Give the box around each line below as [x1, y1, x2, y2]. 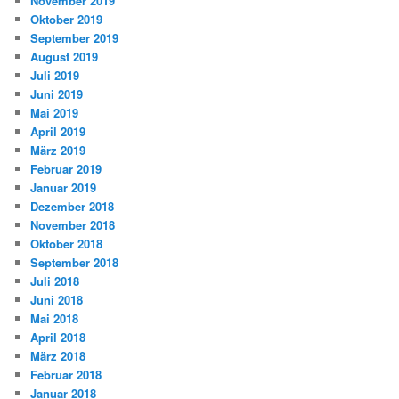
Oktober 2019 [30, 11, 103, 28]
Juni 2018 [30, 291, 84, 309]
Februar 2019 [30, 160, 102, 178]
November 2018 [30, 216, 116, 234]
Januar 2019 [30, 179, 97, 197]
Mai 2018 [30, 310, 79, 328]
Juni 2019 [30, 85, 84, 103]
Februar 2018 [30, 366, 102, 384]
